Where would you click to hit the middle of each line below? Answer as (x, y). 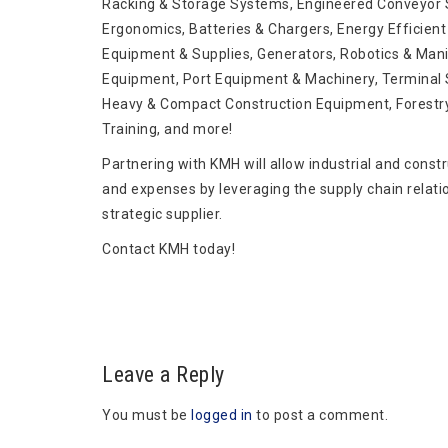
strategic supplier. (162, 214)
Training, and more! (167, 129)
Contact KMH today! (168, 249)
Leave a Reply (163, 374)
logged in (222, 415)
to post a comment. (320, 415)
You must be (146, 415)
